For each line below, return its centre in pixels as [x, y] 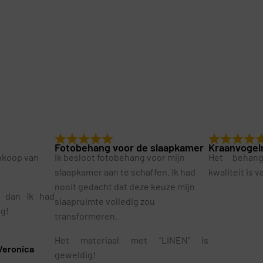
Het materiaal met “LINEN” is [131, 240]
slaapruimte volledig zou [104, 201]
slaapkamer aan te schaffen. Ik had [125, 171]
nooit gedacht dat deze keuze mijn [124, 186]
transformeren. [86, 215]
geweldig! [75, 254]
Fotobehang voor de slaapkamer [129, 147]
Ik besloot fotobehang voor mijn [119, 157]
